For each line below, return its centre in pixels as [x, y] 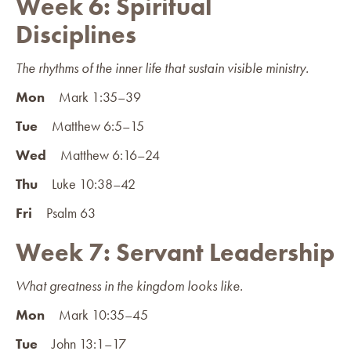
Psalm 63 [64, 212]
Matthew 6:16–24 [103, 154]
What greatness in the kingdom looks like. [129, 285]
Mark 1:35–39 [93, 96]
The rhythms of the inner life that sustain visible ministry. [162, 67]
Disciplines [76, 34]
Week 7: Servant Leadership [175, 252]
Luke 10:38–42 [87, 183]
